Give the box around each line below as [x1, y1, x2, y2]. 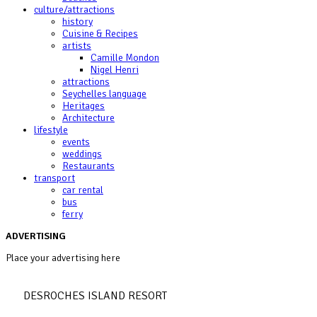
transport [34, 172, 75, 184]
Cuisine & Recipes [62, 28, 138, 40]
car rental [62, 184, 103, 196]
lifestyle [34, 124, 68, 136]
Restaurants [62, 160, 115, 172]
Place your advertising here [6, 252, 120, 264]
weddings [62, 148, 102, 160]
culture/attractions [34, 4, 115, 16]
